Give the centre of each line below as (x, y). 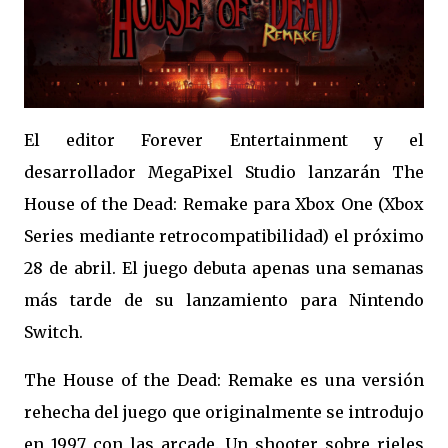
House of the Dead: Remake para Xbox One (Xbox (224, 204)
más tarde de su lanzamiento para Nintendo (224, 300)
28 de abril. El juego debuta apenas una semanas (224, 268)
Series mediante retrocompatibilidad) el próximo (224, 236)
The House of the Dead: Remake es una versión (224, 380)
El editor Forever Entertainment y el (224, 140)
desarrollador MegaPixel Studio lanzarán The (224, 172)
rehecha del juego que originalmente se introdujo (224, 412)
